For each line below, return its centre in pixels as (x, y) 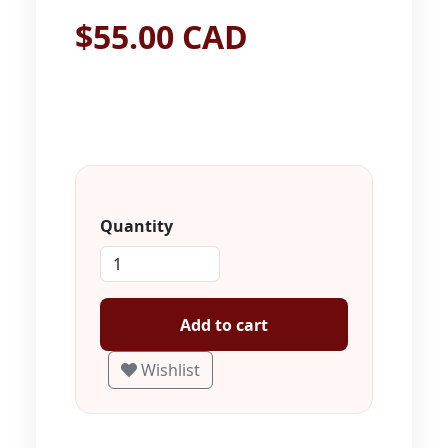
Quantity (136, 226)
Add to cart (224, 324)
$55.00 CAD (161, 37)
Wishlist (170, 370)
